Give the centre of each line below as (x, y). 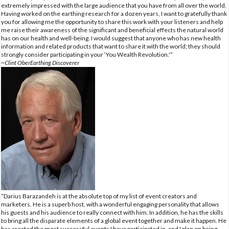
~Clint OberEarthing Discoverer (40, 62)
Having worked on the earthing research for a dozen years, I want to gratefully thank (114, 13)
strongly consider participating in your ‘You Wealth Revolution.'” (87, 54)
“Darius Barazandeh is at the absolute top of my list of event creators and (99, 196)
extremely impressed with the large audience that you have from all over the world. (114, 5)
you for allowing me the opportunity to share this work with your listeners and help (112, 21)
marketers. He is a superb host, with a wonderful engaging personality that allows (110, 204)
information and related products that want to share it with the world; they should (111, 46)
